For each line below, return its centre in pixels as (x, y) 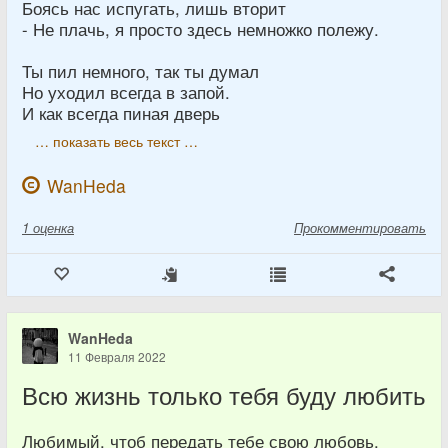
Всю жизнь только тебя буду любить (224, 394)
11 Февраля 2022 (117, 356)
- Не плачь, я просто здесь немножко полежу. (200, 28)
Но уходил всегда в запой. (126, 91)
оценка (53, 227)
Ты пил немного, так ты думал (140, 70)
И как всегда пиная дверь (121, 112)
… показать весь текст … (116, 140)
